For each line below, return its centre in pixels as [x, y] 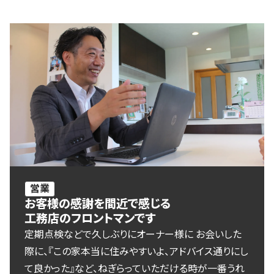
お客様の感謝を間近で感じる [98, 204]
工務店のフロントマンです [90, 219]
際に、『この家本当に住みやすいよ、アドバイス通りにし [136, 252]
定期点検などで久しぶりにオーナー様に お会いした [133, 235]
